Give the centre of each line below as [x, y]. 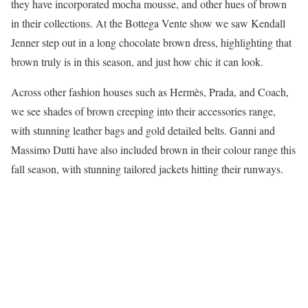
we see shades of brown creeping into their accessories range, [143, 111]
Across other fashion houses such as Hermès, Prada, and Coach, [150, 91]
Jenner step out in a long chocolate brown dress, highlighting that [151, 42]
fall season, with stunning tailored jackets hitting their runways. [147, 168]
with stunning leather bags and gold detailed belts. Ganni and [143, 130]
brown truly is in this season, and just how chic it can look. [137, 61]
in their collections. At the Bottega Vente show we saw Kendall [148, 23]
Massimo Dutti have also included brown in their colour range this [153, 149]
